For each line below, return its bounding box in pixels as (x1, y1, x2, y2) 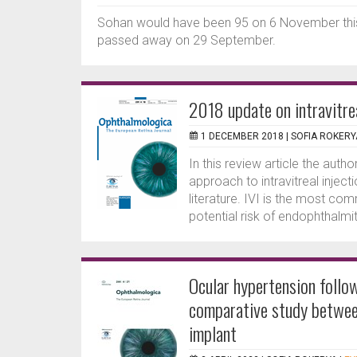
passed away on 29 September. (97, 33, 276, 48)
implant (189, 319, 237, 347)
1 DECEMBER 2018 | (201, 131, 291, 142)
